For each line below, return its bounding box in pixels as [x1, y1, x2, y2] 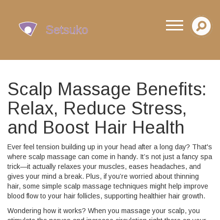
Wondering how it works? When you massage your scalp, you [7, 207, 200, 215]
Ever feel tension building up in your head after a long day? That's [7, 143, 212, 151]
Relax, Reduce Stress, [7, 98, 187, 118]
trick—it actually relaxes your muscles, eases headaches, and [7, 163, 201, 170]
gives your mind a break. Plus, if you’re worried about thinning [7, 172, 199, 180]
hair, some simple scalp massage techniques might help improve [7, 182, 208, 190]
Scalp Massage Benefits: [7, 79, 207, 99]
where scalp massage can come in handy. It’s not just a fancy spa [7, 153, 212, 161]
